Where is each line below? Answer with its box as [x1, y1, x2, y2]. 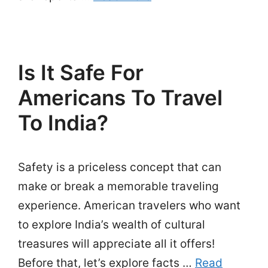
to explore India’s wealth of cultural [18, 218, 205, 232]
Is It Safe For [18, 60, 144, 85]
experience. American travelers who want [18, 199, 240, 212]
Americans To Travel [18, 85, 223, 110]
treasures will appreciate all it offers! [18, 237, 215, 251]
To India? [18, 110, 108, 135]
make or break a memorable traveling [18, 179, 219, 193]
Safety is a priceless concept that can [18, 160, 221, 174]
